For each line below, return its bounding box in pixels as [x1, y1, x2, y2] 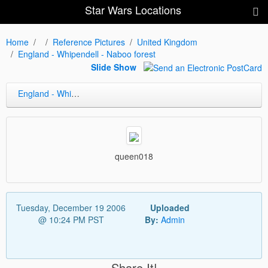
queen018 [115, 150, 153, 162]
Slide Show [91, 61, 136, 74]
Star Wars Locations [84, 2, 181, 18]
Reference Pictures [53, 36, 125, 48]
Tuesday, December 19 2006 [16, 201, 126, 214]
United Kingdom [137, 36, 197, 48]
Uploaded [150, 201, 190, 214]
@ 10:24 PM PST [38, 213, 104, 226]
